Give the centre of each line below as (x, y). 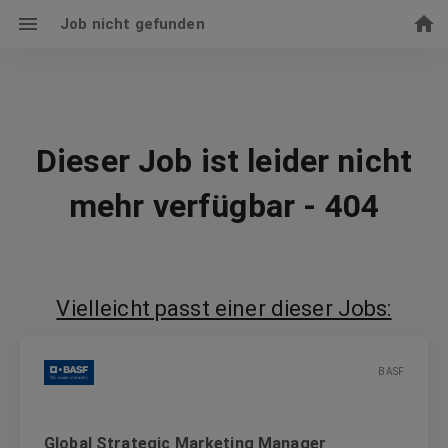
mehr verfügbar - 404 (224, 205)
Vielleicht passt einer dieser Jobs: (224, 308)
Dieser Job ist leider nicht (224, 160)
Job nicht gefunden (132, 24)
